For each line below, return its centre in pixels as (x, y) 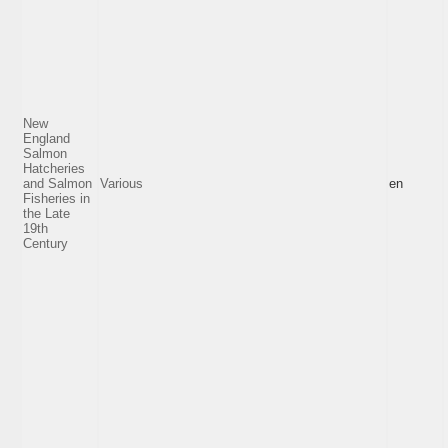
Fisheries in (56, 198)
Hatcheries (54, 168)
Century (45, 243)
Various (121, 183)
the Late (46, 213)
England (46, 138)
